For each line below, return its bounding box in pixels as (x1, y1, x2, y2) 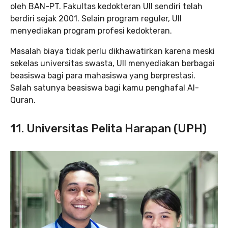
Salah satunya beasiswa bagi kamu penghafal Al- (10, 82, 199, 93)
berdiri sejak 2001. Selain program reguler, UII (10, 13, 182, 23)
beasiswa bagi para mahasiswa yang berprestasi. (10, 70, 195, 80)
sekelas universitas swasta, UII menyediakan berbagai (10, 58, 215, 68)
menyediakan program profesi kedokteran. (10, 25, 172, 36)
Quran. (10, 95, 36, 105)
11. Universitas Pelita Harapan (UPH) (10, 121, 207, 135)
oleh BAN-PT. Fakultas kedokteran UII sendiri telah (10, 1, 203, 11)
